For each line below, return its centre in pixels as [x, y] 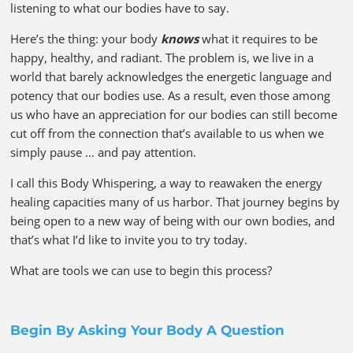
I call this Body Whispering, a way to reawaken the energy [167, 182]
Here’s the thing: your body [86, 38]
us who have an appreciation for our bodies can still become [174, 114]
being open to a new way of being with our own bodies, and [173, 220]
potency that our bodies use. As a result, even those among [171, 95]
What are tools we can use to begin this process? [141, 270]
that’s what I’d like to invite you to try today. [129, 239]
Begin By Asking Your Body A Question [148, 330]
